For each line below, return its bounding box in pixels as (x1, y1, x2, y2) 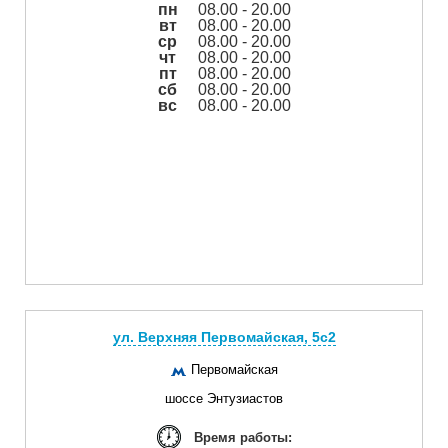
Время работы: (193, 429, 292, 445)
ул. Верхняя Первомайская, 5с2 (112, 328, 336, 345)
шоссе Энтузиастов (165, 390, 283, 406)
